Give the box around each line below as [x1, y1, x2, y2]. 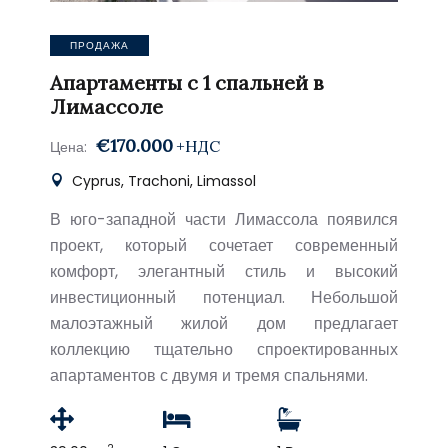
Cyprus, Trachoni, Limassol [68, 171, 256, 191]
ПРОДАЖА [70, 38, 129, 53]
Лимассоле [50, 94, 163, 119]
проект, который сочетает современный [50, 234, 398, 257]
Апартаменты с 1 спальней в [50, 70, 324, 95]
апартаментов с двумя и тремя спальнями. [50, 364, 368, 387]
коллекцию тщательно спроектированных [50, 338, 398, 361]
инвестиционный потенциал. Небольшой [50, 286, 398, 309]
